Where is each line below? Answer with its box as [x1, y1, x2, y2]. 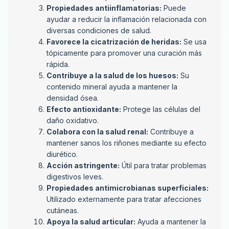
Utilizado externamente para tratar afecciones [47, 195, 201, 204]
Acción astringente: [47, 161, 120, 170]
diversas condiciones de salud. [47, 26, 151, 35]
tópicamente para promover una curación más [47, 49, 202, 58]
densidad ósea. [47, 94, 99, 103]
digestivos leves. [47, 172, 103, 181]
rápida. [47, 60, 70, 69]
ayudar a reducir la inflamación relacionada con [47, 15, 207, 24]
